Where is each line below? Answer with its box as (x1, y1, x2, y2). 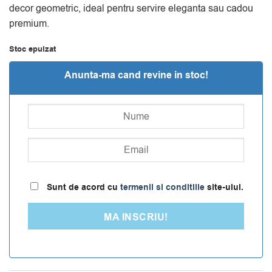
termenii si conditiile (120, 180, 205, 194)
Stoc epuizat (9, 43, 56, 55)
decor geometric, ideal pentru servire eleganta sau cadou (9, 1, 253, 15)
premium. (9, 16, 49, 30)
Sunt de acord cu (44, 180, 120, 194)
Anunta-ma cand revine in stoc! (64, 69, 208, 83)
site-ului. (205, 180, 243, 194)
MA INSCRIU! (104, 211, 168, 225)
